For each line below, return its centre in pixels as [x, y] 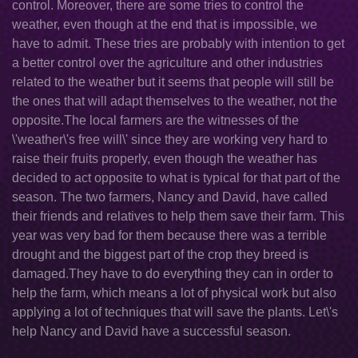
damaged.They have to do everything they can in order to [173, 274]
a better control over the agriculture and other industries [167, 63]
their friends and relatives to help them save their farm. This [178, 216]
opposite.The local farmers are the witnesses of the [155, 120]
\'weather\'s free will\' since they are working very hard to [170, 139]
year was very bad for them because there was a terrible [169, 235]
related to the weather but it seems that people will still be [173, 82]
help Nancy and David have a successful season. [151, 331]
